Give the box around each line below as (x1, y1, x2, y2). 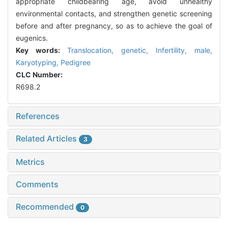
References (16, 111, 60, 122)
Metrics (16, 157, 45, 167)
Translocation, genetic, (67, 46, 156, 55)
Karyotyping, (16, 58, 61, 67)
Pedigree (61, 58, 91, 67)
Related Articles (16, 133, 79, 144)
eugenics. (16, 34, 48, 43)
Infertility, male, (156, 46, 212, 55)
